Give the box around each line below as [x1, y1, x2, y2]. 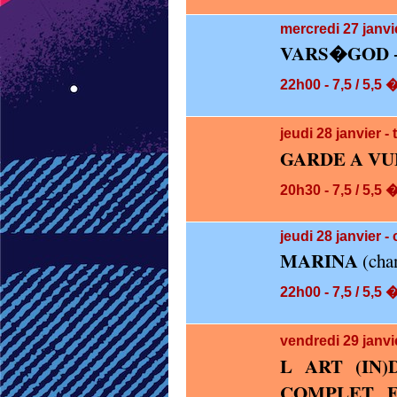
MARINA [280, 247, 358, 274]
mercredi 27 [280, 20, 362, 36]
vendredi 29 [280, 332, 362, 348]
